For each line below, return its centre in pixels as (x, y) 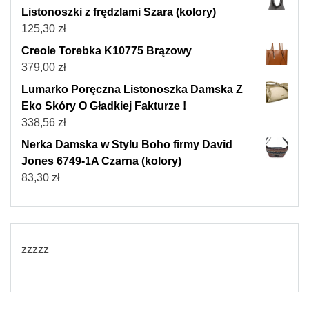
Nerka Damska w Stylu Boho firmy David (127, 145)
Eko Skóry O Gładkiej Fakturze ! (104, 106)
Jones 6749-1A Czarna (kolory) (101, 161)
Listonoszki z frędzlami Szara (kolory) (119, 12)
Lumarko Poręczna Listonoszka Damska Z (132, 90)
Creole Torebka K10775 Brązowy (107, 51)
